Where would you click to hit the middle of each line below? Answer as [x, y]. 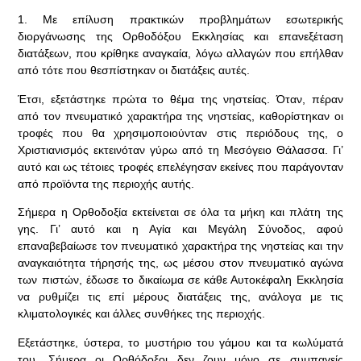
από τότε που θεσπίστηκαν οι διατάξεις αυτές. [134, 71]
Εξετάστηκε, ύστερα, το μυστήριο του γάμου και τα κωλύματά [180, 342]
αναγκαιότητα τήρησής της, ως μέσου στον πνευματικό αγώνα [180, 263]
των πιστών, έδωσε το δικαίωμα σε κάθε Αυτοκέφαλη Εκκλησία [180, 280]
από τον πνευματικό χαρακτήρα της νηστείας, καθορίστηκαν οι [180, 116]
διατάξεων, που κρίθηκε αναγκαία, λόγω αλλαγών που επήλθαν [180, 54]
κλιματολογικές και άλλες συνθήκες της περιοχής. [142, 314]
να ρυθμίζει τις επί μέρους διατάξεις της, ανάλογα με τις [180, 297]
